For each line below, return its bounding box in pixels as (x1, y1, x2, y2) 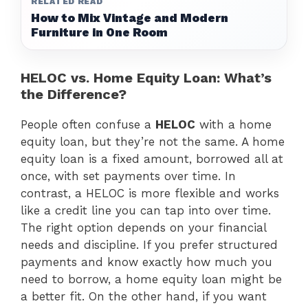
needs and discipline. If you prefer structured (21, 237, 278, 252)
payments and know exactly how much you (21, 254, 272, 269)
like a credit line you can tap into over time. (21, 203, 271, 217)
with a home (195, 117, 272, 131)
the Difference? (21, 85, 126, 102)
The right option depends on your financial (21, 220, 266, 234)
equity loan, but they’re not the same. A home (21, 134, 285, 148)
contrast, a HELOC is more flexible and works (21, 186, 279, 200)
